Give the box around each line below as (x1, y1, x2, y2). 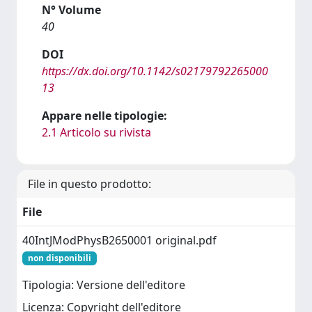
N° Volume (42, 2, 101, 17)
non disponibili (27, 252, 91, 264)
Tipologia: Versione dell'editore (22, 277, 185, 293)
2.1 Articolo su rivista (42, 125, 151, 140)
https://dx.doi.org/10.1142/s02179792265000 (42, 63, 268, 79)
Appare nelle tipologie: (42, 108, 167, 123)
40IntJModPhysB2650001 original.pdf (22, 233, 217, 248)
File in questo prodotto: (28, 176, 151, 192)
